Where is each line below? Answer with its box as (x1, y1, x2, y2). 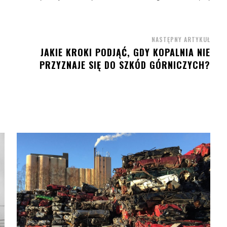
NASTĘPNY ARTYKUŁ (151, 34, 210, 44)
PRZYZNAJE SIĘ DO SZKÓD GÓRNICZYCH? (39, 58, 210, 71)
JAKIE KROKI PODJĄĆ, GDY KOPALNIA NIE (40, 45, 210, 59)
